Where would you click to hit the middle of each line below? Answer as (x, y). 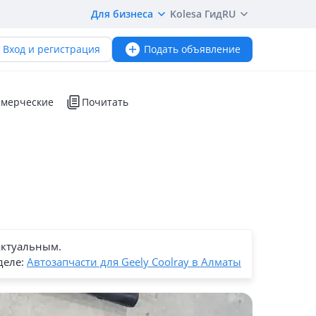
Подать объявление (192, 49)
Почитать (105, 102)
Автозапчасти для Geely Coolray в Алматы (134, 262)
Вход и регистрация (51, 49)
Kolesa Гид (196, 14)
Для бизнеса (122, 14)
